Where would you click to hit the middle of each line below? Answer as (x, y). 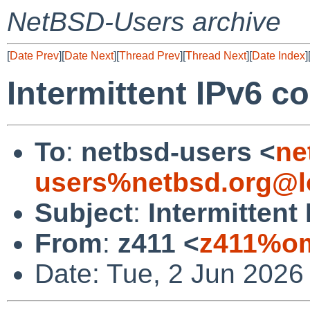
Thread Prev (149, 56)
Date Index (279, 56)
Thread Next (216, 56)
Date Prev (34, 56)
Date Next (89, 56)
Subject (84, 212)
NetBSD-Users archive (144, 22)
